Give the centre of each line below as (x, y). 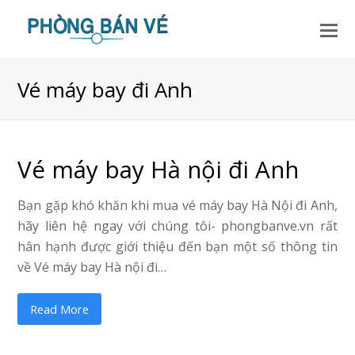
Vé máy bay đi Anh (105, 90)
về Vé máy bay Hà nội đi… (92, 267)
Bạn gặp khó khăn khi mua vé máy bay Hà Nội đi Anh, (177, 205)
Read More (60, 309)
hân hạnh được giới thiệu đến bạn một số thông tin (177, 246)
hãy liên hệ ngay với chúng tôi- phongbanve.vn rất (177, 226)
